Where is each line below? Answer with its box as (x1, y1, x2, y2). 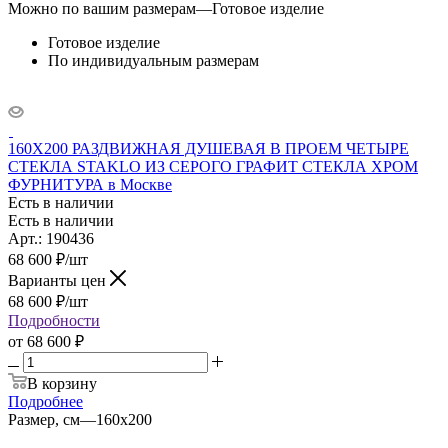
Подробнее (8, 392, 83, 410)
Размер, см (8, 410, 80, 428)
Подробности (8, 311, 100, 329)
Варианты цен (8, 271, 110, 289)
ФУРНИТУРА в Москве (8, 175, 172, 193)
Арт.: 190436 (8, 229, 94, 247)
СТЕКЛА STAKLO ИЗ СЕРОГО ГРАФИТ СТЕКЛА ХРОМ (8, 157, 418, 175)
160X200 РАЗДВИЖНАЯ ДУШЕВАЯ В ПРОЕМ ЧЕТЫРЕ (8, 139, 409, 157)
